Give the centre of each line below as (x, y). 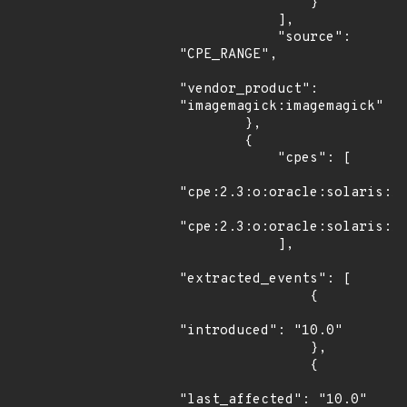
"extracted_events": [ (265, 279)
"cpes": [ (228, 159)
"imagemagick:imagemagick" (281, 107)
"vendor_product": (248, 89)
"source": (228, 38)
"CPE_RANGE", (228, 55)
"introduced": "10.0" (261, 331)
